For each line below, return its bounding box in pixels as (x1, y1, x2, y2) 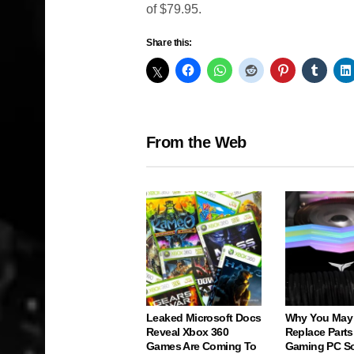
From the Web (146, 133, 247, 151)
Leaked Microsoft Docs (146, 311, 262, 325)
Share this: (146, 36, 193, 48)
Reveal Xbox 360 (146, 326, 229, 339)
